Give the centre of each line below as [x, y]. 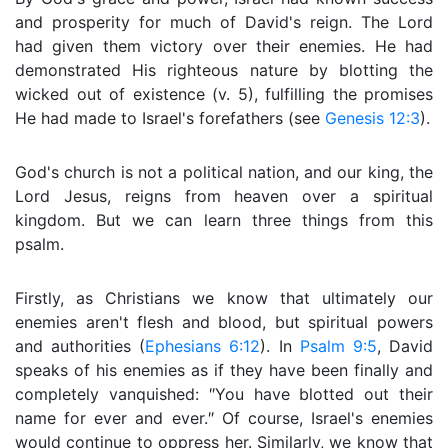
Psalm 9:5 [338, 346]
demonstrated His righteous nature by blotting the [224, 70]
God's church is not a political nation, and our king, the [224, 172]
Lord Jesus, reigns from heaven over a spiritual [224, 196]
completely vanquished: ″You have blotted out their [224, 394]
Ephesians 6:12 [203, 346]
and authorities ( [80, 346]
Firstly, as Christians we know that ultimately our [224, 298]
